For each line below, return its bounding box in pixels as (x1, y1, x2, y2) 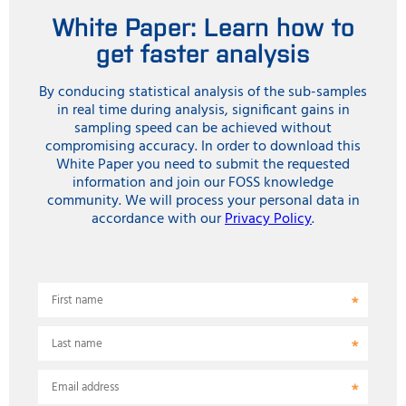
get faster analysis (96, 34, 310, 68)
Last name (52, 333, 102, 353)
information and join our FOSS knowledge (72, 170, 333, 195)
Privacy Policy (225, 207, 312, 231)
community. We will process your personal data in (46, 188, 360, 213)
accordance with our (92, 207, 225, 231)
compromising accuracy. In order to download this (45, 134, 361, 159)
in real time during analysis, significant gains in (56, 98, 350, 122)
